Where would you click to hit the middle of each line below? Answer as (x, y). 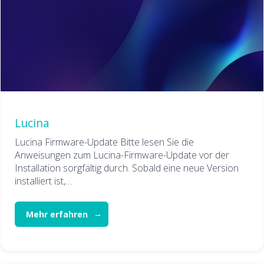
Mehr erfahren (57, 214)
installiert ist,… (43, 181)
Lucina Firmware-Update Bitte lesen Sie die (104, 142)
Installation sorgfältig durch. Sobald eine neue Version (127, 168)
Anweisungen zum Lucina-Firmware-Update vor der (122, 155)
